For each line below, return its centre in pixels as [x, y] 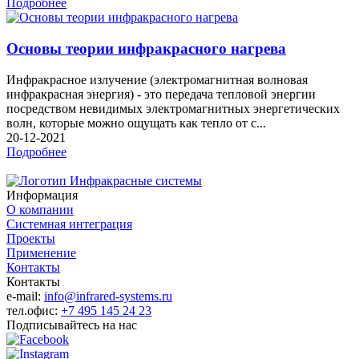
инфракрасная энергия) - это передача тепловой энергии [161, 94]
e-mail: [25, 296]
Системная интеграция [69, 224]
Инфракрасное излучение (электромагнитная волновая [157, 79]
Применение [41, 252]
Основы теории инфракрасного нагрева [146, 48]
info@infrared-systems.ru [108, 296]
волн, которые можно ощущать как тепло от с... [136, 123]
